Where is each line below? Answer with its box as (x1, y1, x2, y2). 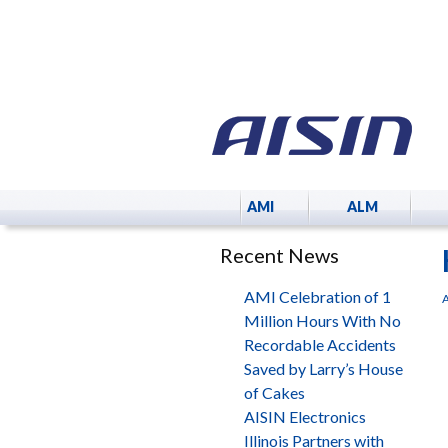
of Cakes (244, 383, 305, 402)
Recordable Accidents (244, 335, 396, 354)
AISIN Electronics (244, 407, 366, 426)
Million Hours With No (244, 311, 401, 330)
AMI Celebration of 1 (244, 287, 391, 306)
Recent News (220, 243, 339, 267)
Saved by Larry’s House (244, 359, 403, 378)
